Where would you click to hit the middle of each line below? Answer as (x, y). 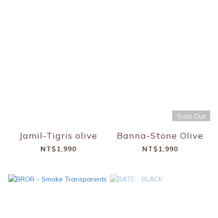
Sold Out (191, 116)
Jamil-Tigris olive (58, 135)
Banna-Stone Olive (160, 135)
